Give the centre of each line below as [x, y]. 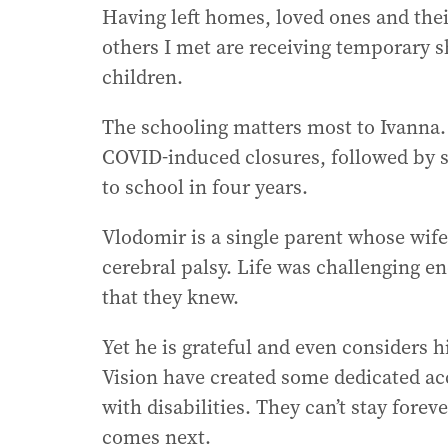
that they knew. [170, 297]
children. [142, 77]
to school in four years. [205, 187]
